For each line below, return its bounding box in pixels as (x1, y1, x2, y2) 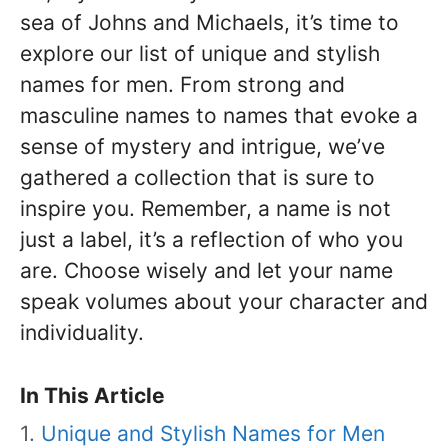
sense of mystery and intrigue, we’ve (20, 134, 385, 159)
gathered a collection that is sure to (20, 165, 375, 190)
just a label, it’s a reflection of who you (20, 227, 403, 252)
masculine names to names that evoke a (20, 103, 418, 128)
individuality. (20, 320, 144, 345)
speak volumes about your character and (20, 289, 428, 314)
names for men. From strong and (20, 72, 345, 97)
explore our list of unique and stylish (20, 41, 380, 66)
